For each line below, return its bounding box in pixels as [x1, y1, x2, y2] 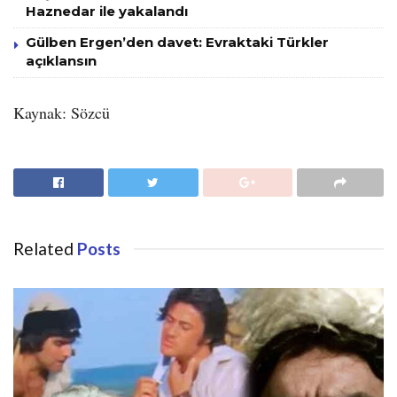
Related [13, 238, 74, 260]
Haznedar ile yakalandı [26, 3, 188, 20]
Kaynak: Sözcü [13, 102, 110, 124]
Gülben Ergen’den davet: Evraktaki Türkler [26, 34, 329, 51]
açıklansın [26, 52, 97, 70]
